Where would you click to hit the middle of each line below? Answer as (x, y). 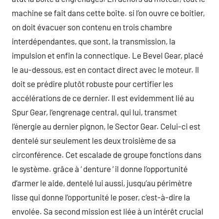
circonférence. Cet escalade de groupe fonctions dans (107, 154)
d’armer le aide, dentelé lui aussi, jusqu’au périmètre (102, 183)
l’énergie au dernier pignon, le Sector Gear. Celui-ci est (106, 126)
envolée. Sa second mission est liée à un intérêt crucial (108, 211)
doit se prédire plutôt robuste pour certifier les (92, 84)
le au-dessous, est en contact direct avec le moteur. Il (105, 69)
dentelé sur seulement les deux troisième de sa (94, 140)
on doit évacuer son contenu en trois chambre (92, 27)
